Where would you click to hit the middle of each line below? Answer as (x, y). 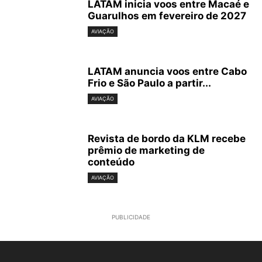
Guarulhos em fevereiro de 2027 (167, 16)
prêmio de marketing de (146, 150)
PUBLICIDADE (131, 217)
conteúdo (111, 162)
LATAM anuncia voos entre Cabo (167, 71)
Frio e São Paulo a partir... (149, 83)
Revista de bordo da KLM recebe (167, 139)
